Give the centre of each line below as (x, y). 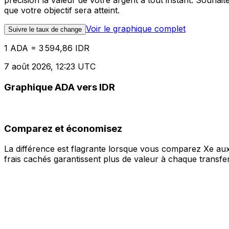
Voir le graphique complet (136, 29)
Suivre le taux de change (45, 30)
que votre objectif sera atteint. (62, 10)
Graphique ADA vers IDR (60, 87)
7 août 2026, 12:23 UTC (50, 67)
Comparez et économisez (63, 128)
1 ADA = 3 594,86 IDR (47, 48)
